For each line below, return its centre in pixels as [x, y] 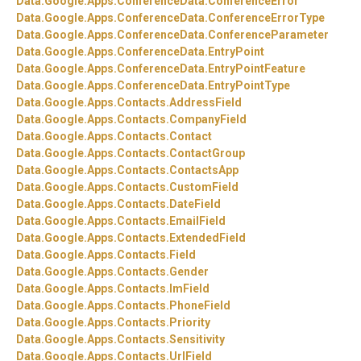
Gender [189, 272]
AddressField [205, 103]
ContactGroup [207, 154]
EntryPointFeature [257, 69]
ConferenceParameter [268, 35]
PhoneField [200, 306]
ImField [189, 289]
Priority [190, 323]
